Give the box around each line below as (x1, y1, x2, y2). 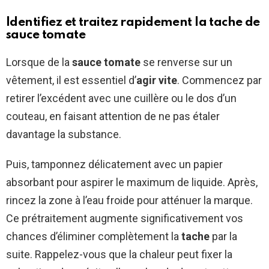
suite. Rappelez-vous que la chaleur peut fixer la (6, 248, 232, 261)
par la (210, 230, 237, 243)
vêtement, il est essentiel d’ (6, 74, 136, 87)
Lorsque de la (6, 56, 72, 69)
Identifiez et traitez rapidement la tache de (6, 16, 260, 29)
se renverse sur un (141, 56, 232, 69)
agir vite (136, 74, 177, 87)
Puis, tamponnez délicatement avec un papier (6, 158, 223, 171)
